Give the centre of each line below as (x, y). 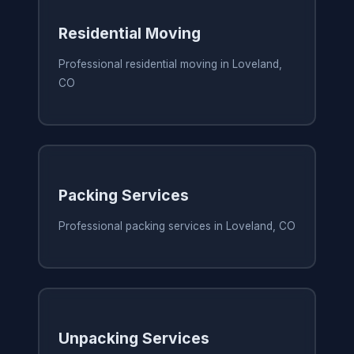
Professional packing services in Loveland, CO (177, 226)
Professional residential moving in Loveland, (170, 64)
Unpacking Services (134, 339)
